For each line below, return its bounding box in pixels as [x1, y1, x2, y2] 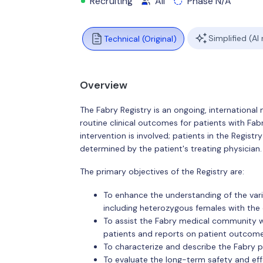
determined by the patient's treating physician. [79, 143, 262, 154]
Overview [79, 79, 127, 92]
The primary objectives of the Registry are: [79, 166, 244, 177]
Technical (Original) [103, 33, 177, 44]
